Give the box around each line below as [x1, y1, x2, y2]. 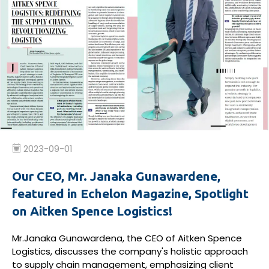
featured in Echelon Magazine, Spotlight [12, 186, 249, 201]
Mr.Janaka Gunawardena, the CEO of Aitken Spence [12, 231, 242, 244]
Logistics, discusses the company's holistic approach [12, 244, 248, 258]
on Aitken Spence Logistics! [12, 203, 172, 218]
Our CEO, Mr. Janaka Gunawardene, [12, 168, 220, 183]
